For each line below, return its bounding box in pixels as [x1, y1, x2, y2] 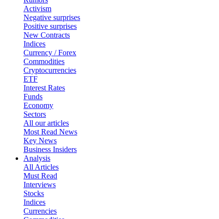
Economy [23, 101, 53, 109]
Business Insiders [23, 145, 77, 153]
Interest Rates [23, 84, 65, 92]
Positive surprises [23, 22, 77, 30]
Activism [23, 4, 51, 13]
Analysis [23, 154, 50, 162]
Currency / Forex [23, 48, 76, 57]
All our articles [23, 119, 69, 127]
